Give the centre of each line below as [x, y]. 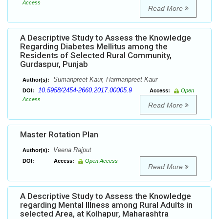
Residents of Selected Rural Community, [96, 55]
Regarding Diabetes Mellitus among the [94, 47]
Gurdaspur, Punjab [54, 64]
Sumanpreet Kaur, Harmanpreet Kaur [104, 80]
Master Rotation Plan [59, 135]
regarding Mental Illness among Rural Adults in [106, 205]
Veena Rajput [71, 150]
